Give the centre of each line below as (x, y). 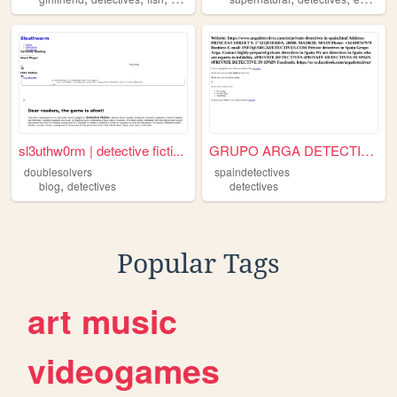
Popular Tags (198, 263)
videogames (124, 370)
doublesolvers (58, 172)
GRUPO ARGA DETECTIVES (368, 151)
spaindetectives (252, 172)
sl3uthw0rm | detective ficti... (101, 151)
